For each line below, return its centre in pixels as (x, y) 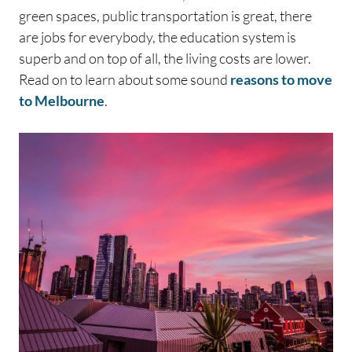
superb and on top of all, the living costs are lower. (165, 58)
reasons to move (281, 79)
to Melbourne (62, 100)
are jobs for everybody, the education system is (158, 37)
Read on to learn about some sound (125, 79)
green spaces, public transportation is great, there (165, 15)
